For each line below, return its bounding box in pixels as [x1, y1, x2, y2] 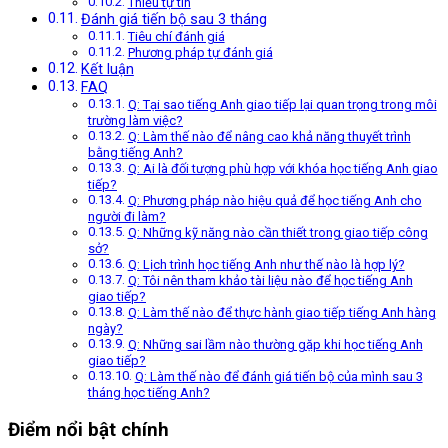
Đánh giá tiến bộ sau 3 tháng [80, 10, 267, 28]
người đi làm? [88, 208, 166, 224]
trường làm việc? [88, 112, 183, 128]
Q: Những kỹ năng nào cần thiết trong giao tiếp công [127, 224, 428, 240]
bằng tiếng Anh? [88, 144, 183, 160]
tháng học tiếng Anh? [88, 384, 210, 400]
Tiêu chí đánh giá [127, 28, 225, 44]
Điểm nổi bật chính [8, 418, 169, 441]
